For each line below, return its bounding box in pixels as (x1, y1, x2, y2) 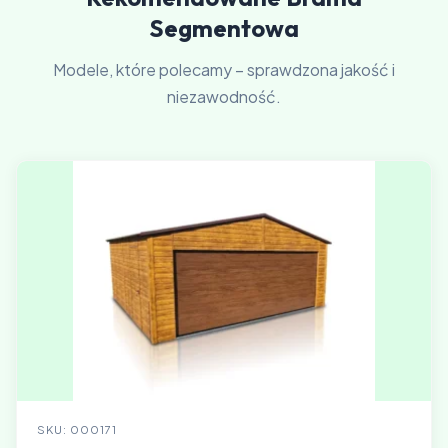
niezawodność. (167, 86, 281, 107)
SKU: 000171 (37, 423, 117, 436)
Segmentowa (149, 13, 299, 43)
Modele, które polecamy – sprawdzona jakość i (53, 59, 395, 80)
